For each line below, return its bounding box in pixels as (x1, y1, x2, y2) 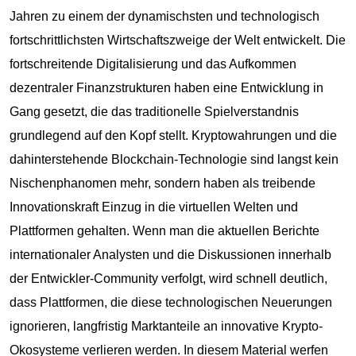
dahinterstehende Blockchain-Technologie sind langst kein (10, 153, 339, 166)
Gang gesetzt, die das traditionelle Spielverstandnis (10, 105, 299, 118)
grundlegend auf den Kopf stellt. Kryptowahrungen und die (10, 129, 337, 142)
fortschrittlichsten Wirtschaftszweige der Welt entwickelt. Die (10, 33, 346, 47)
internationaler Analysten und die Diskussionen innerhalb (10, 248, 331, 261)
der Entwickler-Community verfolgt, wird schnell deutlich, (10, 272, 327, 285)
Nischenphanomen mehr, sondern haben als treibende (10, 176, 315, 190)
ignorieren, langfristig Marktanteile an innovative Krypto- (10, 319, 323, 333)
